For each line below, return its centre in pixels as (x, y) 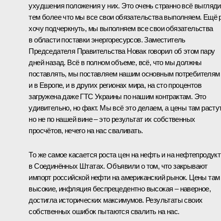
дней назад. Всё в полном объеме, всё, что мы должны (115, 62)
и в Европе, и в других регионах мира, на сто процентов (115, 85)
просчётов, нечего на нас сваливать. (86, 130)
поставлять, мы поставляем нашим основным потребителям (124, 74)
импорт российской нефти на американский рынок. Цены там (124, 177)
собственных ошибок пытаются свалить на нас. (104, 211)
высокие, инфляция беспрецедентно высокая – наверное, (120, 188)
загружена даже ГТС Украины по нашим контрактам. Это (117, 96)
